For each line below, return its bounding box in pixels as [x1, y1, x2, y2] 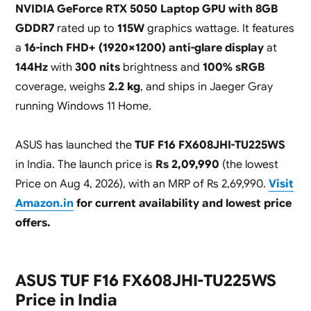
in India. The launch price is [15, 158, 155, 172]
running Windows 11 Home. [15, 99, 151, 114]
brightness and [119, 60, 203, 75]
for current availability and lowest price [73, 196, 292, 211]
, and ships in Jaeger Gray [140, 80, 273, 94]
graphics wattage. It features [144, 22, 294, 36]
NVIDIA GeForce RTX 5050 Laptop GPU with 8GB [15, 2, 278, 17]
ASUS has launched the [15, 138, 135, 153]
